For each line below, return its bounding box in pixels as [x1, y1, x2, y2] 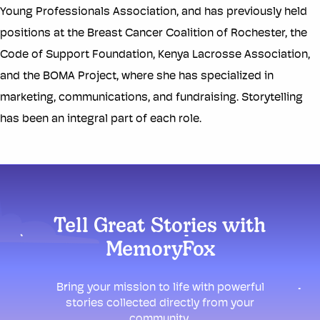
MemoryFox [105, 241, 215, 261]
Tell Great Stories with [54, 217, 266, 238]
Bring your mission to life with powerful [56, 282, 264, 294]
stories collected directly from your [66, 298, 254, 310]
